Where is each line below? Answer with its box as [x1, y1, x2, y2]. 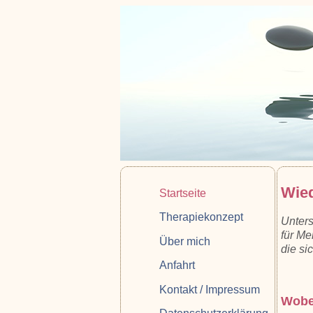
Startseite [159, 187, 206, 199]
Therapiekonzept [159, 211, 243, 224]
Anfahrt [159, 259, 195, 272]
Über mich [159, 235, 210, 247]
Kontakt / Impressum [159, 283, 260, 296]
